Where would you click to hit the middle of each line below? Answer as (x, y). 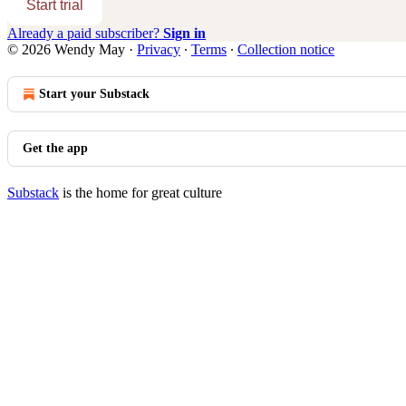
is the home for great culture (140, 192)
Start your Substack (94, 93)
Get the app (55, 148)
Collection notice (286, 49)
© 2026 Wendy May (66, 49)
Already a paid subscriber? (85, 33)
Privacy (159, 49)
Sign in (184, 33)
